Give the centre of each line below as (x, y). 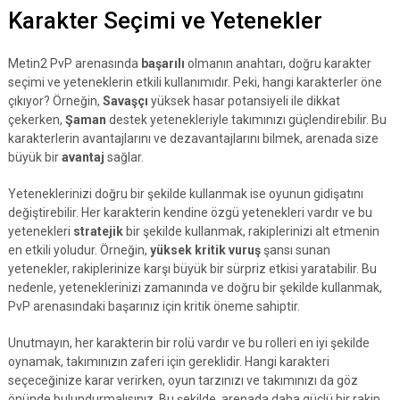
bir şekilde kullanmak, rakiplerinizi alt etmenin (251, 231)
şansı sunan (295, 250)
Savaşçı (125, 101)
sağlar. (124, 157)
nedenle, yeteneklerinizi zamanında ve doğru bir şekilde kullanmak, (195, 287)
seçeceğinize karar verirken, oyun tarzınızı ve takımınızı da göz (183, 380)
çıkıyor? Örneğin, (55, 101)
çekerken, (36, 120)
